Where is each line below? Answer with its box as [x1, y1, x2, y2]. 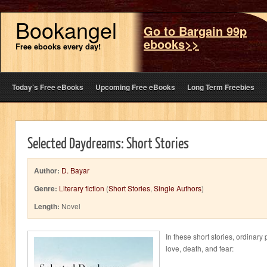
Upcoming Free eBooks [95, 82, 175, 92]
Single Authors [154, 183, 201, 193]
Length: [34, 201, 60, 212]
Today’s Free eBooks [12, 82, 83, 92]
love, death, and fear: [166, 243, 234, 253]
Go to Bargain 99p [144, 22, 247, 39]
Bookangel [15, 14, 117, 45]
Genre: [34, 183, 57, 194]
